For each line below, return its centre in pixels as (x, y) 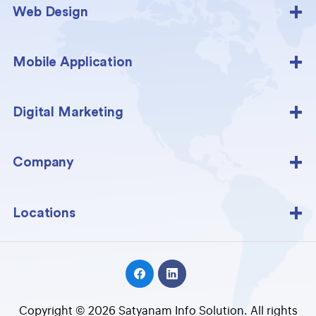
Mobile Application (73, 62)
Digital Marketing (68, 112)
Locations (44, 213)
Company (44, 162)
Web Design (50, 12)
